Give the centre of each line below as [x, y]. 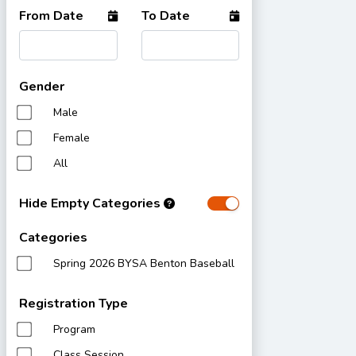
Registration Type [74, 304]
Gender [42, 87]
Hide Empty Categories [91, 203]
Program [74, 329]
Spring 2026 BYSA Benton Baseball [144, 263]
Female [72, 138]
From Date [51, 16]
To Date [165, 16]
